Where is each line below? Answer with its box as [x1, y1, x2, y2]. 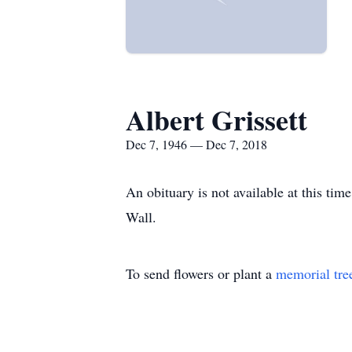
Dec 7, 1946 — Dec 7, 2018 [126, 136, 267, 152]
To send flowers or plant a [126, 264, 276, 283]
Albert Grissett [126, 99, 307, 140]
